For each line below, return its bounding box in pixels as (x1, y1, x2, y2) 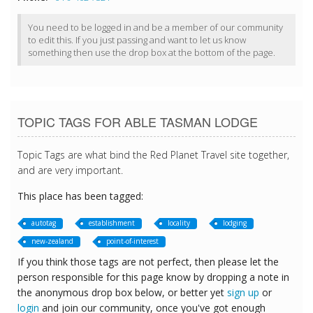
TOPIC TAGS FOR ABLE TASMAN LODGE (17, 112, 258, 131)
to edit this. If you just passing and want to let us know (28, 34, 246, 47)
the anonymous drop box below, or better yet (17, 286, 227, 300)
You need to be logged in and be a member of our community (28, 21, 283, 34)
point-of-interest (106, 236, 159, 247)
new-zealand (31, 236, 73, 247)
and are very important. (17, 163, 123, 177)
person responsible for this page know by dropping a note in (17, 270, 289, 284)
